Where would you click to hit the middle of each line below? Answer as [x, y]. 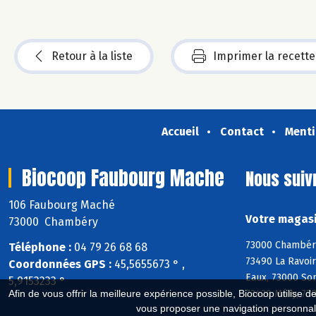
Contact [242, 131]
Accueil [180, 131]
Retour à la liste [92, 56]
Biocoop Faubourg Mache [123, 177]
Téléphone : [40, 248]
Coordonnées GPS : [60, 265]
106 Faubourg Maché [63, 205]
